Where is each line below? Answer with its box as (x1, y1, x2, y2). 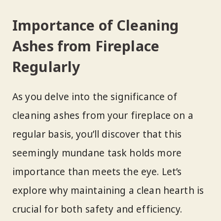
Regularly (12, 57, 80, 76)
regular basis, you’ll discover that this (12, 128, 182, 141)
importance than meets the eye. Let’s (12, 165, 182, 179)
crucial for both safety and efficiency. (12, 203, 182, 216)
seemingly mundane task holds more (12, 147, 182, 160)
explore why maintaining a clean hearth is (12, 184, 204, 197)
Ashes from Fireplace (12, 36, 160, 55)
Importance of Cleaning (12, 15, 179, 35)
